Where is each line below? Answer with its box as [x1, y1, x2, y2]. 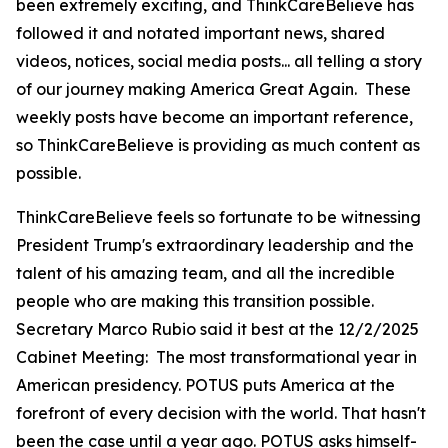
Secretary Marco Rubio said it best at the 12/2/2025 [16, 319, 419, 339]
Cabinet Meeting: [16, 347, 152, 367]
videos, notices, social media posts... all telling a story [16, 51, 422, 71]
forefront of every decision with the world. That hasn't [16, 403, 426, 423]
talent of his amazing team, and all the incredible [16, 263, 395, 283]
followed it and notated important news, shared [16, 23, 385, 43]
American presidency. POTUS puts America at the [16, 375, 395, 395]
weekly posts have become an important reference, [16, 107, 413, 127]
